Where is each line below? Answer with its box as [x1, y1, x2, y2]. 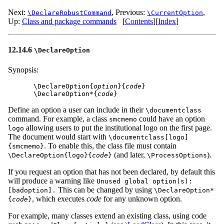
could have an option [137, 114, 205, 123]
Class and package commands [22, 17, 116, 25]
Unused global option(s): [96, 177, 192, 185]
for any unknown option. [101, 194, 182, 203]
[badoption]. [8, 186, 56, 194]
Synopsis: [8, 65, 38, 74]
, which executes [32, 194, 86, 203]
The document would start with [8, 132, 108, 141]
